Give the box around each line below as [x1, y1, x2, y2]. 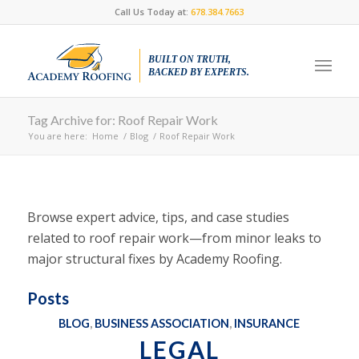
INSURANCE [234, 316, 301, 330]
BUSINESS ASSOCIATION [95, 316, 230, 330]
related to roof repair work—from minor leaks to [26, 228, 321, 247]
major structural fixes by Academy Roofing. [26, 249, 282, 268]
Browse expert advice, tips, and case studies [26, 208, 289, 226]
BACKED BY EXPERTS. [147, 67, 249, 78]
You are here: [27, 130, 87, 142]
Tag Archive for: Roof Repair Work [26, 112, 218, 127]
